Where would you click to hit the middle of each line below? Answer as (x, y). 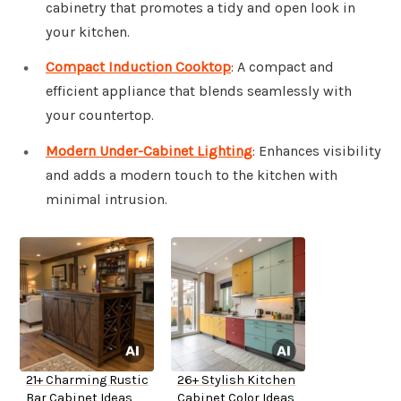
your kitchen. (88, 31)
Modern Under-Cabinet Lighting (149, 151)
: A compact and (282, 67)
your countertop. (100, 115)
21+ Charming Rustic (87, 380)
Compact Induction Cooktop (138, 67)
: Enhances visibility (317, 151)
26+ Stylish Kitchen (236, 380)
